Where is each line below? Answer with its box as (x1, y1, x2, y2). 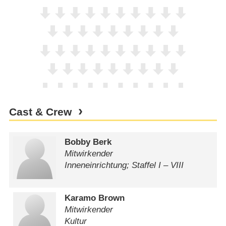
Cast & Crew (9, 106, 72, 119)
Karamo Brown (65, 193, 125, 203)
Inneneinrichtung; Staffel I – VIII (65, 160, 184, 171)
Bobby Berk (65, 137, 112, 147)
